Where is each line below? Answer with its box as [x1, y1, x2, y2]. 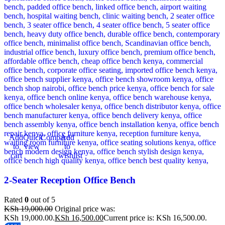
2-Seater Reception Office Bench [4, 175, 136, 186]
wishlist [58, 151, 82, 160]
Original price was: [55, 204, 115, 213]
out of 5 [29, 195, 55, 204]
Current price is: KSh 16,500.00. [103, 213, 207, 222]
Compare [41, 133, 70, 142]
